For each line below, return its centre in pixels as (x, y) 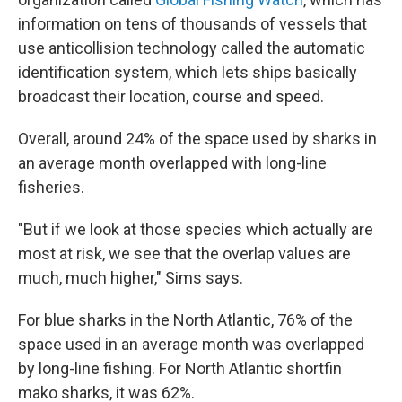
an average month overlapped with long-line (172, 163)
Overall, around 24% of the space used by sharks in (197, 139)
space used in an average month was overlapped (191, 345)
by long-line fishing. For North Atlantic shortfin (180, 369)
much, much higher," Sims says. (131, 278)
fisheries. (51, 188)
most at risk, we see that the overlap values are (184, 254)
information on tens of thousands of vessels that (192, 24)
